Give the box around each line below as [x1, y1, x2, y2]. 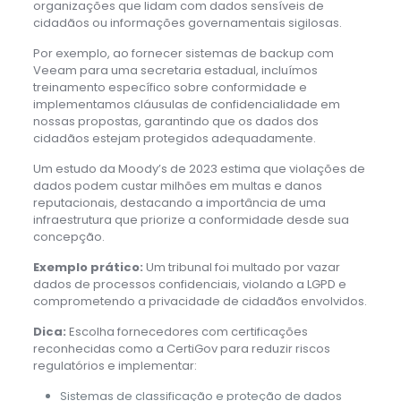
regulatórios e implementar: [32, 356, 197, 374]
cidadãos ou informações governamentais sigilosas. [32, 13, 342, 31]
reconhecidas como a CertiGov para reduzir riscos [32, 339, 330, 357]
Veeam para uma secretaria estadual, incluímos [32, 61, 318, 79]
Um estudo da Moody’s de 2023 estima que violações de [32, 159, 365, 177]
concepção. [32, 227, 105, 245]
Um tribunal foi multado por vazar [142, 258, 340, 276]
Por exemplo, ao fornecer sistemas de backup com [32, 44, 334, 62]
